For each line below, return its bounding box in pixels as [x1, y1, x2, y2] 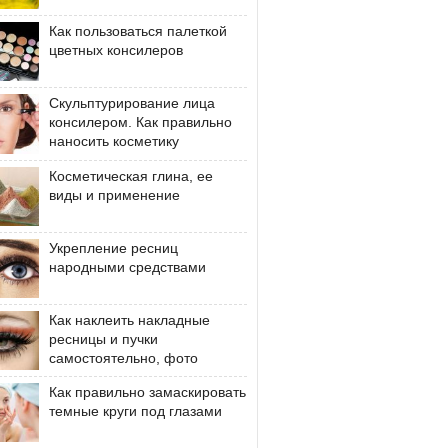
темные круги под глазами [49, 402, 222, 419]
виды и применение [49, 186, 180, 203]
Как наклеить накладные [49, 311, 210, 328]
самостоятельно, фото [49, 349, 198, 366]
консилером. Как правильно [49, 114, 232, 131]
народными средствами [49, 258, 206, 275]
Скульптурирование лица [49, 95, 215, 112]
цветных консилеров [49, 42, 183, 59]
